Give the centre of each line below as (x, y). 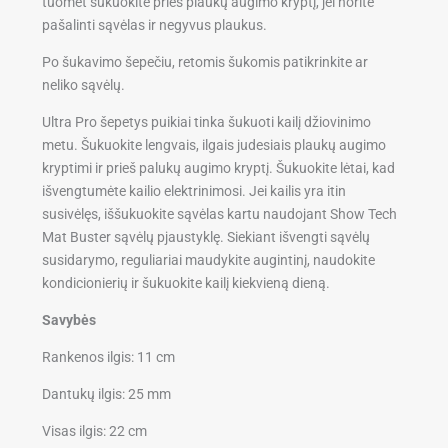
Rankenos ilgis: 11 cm (109, 356)
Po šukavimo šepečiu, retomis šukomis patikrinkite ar (205, 61)
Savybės (69, 319)
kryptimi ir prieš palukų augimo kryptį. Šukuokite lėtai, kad (219, 167)
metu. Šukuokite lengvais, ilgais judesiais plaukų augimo (214, 144)
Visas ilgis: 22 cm (95, 430)
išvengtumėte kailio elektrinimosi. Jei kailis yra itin (194, 190)
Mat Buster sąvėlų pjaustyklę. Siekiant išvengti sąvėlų (206, 236)
